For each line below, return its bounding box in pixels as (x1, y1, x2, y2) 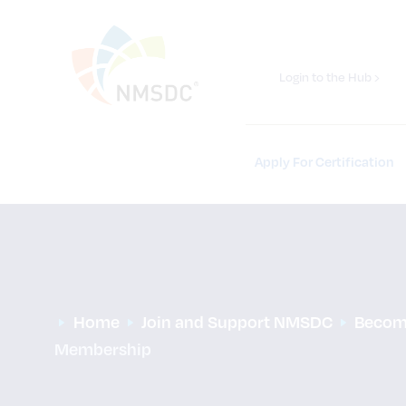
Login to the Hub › (279, 68, 380, 84)
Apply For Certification (255, 153, 394, 169)
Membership (54, 338, 151, 359)
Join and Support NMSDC (141, 311, 333, 332)
